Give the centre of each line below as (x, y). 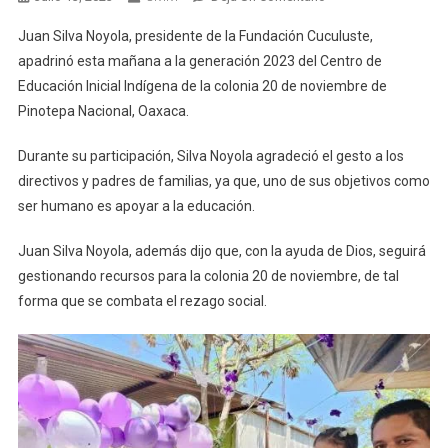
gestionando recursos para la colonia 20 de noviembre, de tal (208, 276)
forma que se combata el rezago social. (142, 301)
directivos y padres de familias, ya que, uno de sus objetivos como (223, 181)
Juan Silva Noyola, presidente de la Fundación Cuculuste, (195, 36)
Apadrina (351, 18)
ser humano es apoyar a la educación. (136, 206)
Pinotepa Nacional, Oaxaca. (103, 111)
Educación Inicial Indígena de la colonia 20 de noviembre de (202, 86)
